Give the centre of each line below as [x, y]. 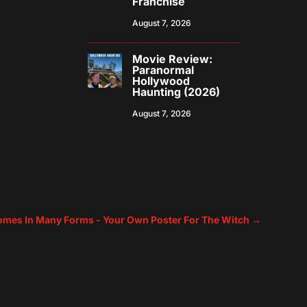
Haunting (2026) [176, 92]
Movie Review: [173, 59]
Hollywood [161, 81]
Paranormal [163, 70]
